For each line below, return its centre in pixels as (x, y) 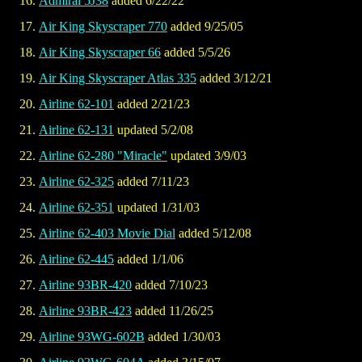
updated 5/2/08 (154, 130)
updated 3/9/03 (207, 156)
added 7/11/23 (152, 182)
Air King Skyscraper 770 (103, 27)
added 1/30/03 (183, 337)
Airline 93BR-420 (85, 285)
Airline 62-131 (76, 130)
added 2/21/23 (152, 104)
